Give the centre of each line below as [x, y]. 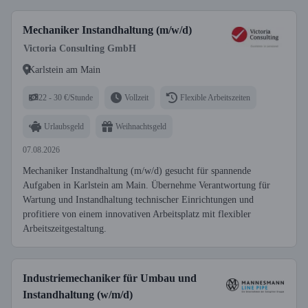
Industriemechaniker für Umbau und [110, 278]
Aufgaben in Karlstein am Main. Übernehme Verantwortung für [146, 185]
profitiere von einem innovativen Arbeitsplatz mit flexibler [137, 214]
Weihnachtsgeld [141, 126]
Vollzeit [136, 97]
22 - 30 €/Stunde [66, 97]
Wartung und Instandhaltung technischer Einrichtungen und [138, 200]
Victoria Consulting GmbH [80, 48]
